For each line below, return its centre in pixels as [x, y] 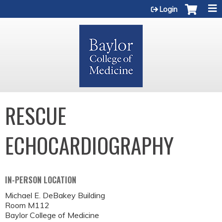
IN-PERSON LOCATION [41, 180]
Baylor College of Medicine [52, 215]
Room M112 [27, 205]
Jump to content [111, 6]
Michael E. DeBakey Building [55, 195]
